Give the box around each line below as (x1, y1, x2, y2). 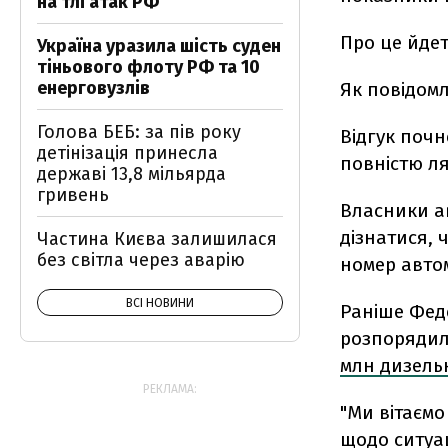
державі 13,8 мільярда (37, 163, 226, 185)
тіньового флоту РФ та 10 (37, 56, 260, 78)
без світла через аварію (37, 249, 245, 271)
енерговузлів (37, 77, 150, 99)
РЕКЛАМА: (143, 382, 197, 396)
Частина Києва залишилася (37, 228, 277, 250)
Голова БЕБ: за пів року (37, 121, 241, 143)
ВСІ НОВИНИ (126, 296, 194, 310)
